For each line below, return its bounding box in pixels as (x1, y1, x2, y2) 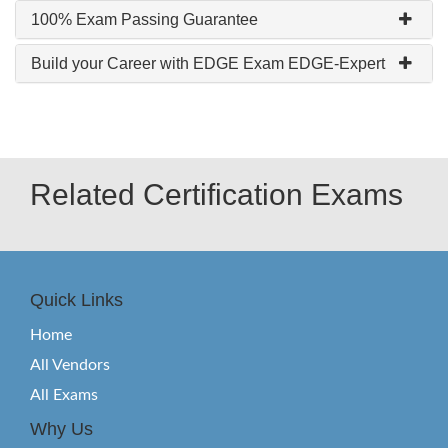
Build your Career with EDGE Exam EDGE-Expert (31, 55, 385, 72)
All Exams (30, 387, 98, 403)
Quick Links (30, 290, 123, 310)
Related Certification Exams (30, 178, 403, 211)
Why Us (30, 419, 93, 439)
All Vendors (30, 357, 110, 373)
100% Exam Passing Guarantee (31, 11, 258, 28)
